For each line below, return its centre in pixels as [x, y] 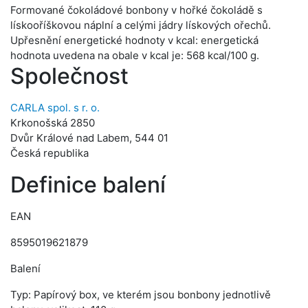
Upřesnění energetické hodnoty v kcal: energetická [134, 40]
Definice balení [88, 185]
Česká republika [49, 153]
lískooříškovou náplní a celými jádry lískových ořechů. [141, 25]
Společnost [69, 76]
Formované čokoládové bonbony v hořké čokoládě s [136, 10]
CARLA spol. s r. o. [55, 108]
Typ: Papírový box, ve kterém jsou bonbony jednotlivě [141, 295]
